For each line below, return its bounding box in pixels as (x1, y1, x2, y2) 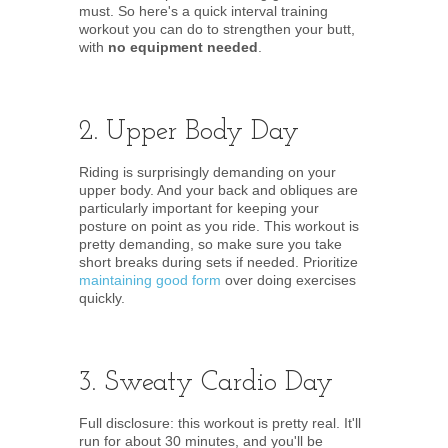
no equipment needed (108, 39, 258, 55)
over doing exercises (221, 272, 356, 288)
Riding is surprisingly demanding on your (79, 164, 336, 180)
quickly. (79, 290, 125, 306)
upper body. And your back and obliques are (79, 182, 358, 198)
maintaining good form (79, 272, 221, 288)
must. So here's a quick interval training (79, 3, 328, 19)
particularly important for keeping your (79, 200, 319, 216)
